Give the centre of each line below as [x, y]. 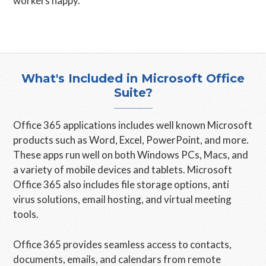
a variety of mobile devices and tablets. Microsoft [123, 170]
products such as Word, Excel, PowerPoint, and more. [131, 140]
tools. [26, 214]
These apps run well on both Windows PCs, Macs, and [131, 155]
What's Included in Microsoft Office [133, 78]
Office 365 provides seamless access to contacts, [123, 244]
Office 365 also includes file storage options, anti [121, 184]
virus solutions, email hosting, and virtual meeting [123, 199]
